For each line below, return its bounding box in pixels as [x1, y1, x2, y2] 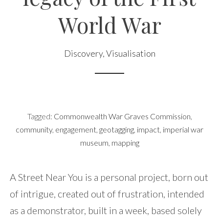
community [16, 125, 52, 134]
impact [137, 125, 160, 134]
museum [80, 138, 109, 148]
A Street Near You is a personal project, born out [10, 171, 208, 183]
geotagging [99, 125, 134, 134]
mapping [111, 138, 139, 148]
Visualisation [106, 48, 155, 59]
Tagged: [27, 111, 54, 121]
